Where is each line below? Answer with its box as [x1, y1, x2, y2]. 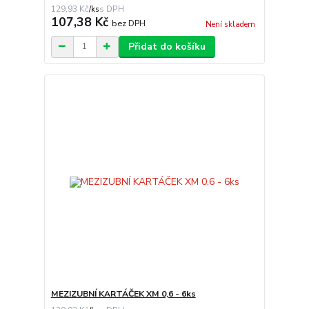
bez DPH [111, 17, 146, 29]
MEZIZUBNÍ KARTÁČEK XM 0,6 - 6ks [50, 288, 196, 300]
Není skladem [205, 19, 255, 30]
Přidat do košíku [128, 39, 206, 53]
